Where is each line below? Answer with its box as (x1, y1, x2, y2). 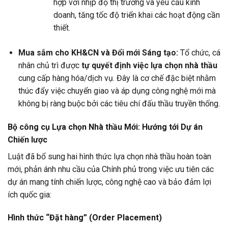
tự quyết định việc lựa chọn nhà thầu (81, 60, 217, 70)
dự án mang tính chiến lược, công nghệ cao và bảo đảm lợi (8, 177, 211, 187)
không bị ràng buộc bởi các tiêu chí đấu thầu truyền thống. (18, 98, 220, 108)
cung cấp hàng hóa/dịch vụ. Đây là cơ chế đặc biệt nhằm (18, 73, 216, 83)
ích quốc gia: (8, 189, 51, 199)
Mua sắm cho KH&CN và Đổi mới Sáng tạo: (18, 47, 178, 58)
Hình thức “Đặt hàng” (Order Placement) (8, 213, 162, 223)
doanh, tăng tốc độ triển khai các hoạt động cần (53, 10, 220, 20)
